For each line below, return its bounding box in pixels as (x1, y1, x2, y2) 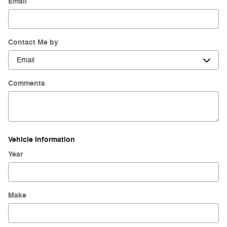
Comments (8, 79, 45, 88)
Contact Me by (8, 37, 58, 47)
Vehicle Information (8, 134, 75, 144)
